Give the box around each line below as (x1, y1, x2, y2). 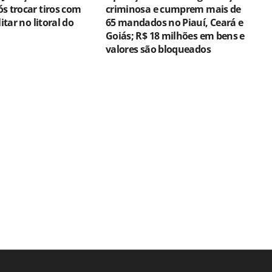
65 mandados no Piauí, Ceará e (105, 15, 243, 29)
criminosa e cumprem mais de (105, 2, 241, 16)
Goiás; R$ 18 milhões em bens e (105, 29, 245, 42)
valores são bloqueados (105, 42, 211, 56)
